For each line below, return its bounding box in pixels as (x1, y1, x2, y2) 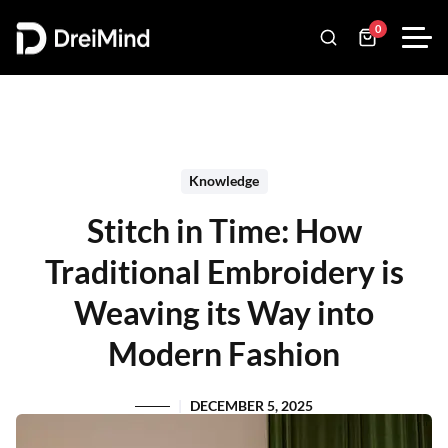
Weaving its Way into (74, 293, 374, 332)
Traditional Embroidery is (44, 252, 404, 291)
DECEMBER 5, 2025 (190, 398, 313, 414)
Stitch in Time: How (86, 211, 362, 250)
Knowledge (189, 173, 259, 189)
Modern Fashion (108, 334, 340, 373)
